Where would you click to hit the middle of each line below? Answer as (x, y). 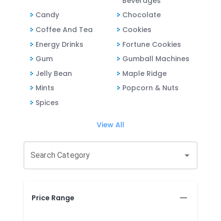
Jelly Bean (54, 73)
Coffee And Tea (64, 29)
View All (110, 125)
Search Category (60, 155)
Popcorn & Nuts (150, 88)
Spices (47, 102)
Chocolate (142, 15)
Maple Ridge (145, 73)
